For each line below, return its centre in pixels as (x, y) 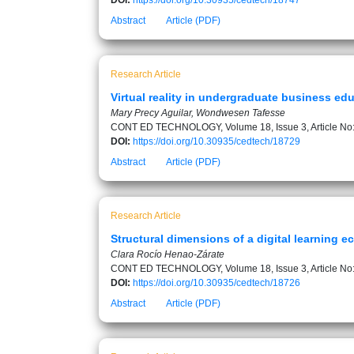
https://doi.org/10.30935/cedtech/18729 (217, 141)
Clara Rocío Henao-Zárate (168, 254)
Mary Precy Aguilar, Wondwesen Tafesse (198, 113)
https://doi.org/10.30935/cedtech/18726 (217, 283)
